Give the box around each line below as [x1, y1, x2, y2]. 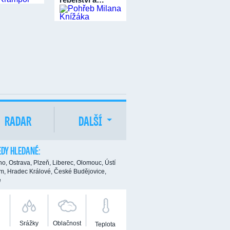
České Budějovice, [54, 168, 106, 175]
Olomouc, [76, 159, 103, 166]
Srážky [20, 220, 39, 227]
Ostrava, [9, 159, 32, 166]
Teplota [94, 221, 116, 228]
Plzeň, [33, 159, 51, 166]
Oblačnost [53, 220, 81, 227]
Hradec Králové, [7, 168, 52, 175]
